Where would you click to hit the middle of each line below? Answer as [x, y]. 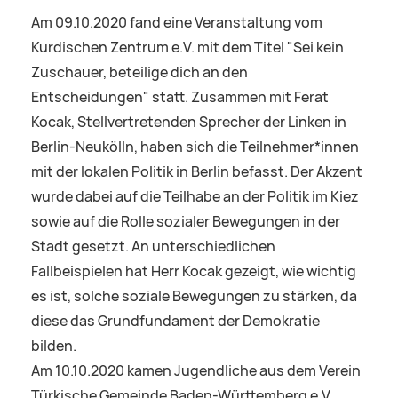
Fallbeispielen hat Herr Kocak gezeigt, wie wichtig [194, 272]
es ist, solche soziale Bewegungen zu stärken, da [194, 297]
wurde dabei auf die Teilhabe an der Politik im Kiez [195, 197]
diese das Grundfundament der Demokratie [175, 322]
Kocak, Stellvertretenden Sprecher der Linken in [189, 123]
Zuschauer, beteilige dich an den [139, 73]
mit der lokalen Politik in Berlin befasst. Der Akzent [197, 172]
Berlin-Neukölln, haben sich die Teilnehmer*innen [195, 147]
